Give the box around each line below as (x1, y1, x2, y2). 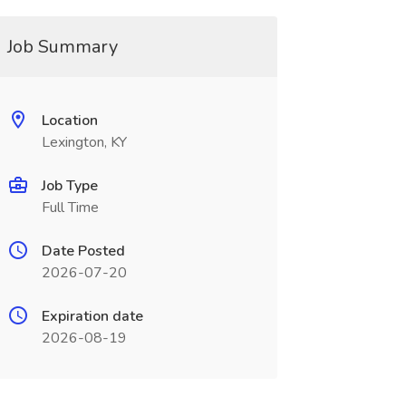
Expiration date (41, 306, 143, 326)
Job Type (41, 176, 98, 196)
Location (41, 111, 98, 130)
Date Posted (41, 241, 125, 261)
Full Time (41, 198, 99, 217)
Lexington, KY (41, 132, 127, 152)
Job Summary (6, 34, 118, 59)
